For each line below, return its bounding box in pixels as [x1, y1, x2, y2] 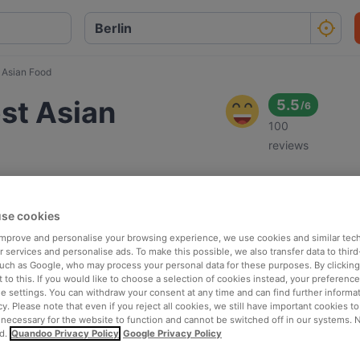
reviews [268, 138, 309, 152]
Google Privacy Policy [123, 327, 222, 339]
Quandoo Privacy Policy [11, 327, 119, 339]
